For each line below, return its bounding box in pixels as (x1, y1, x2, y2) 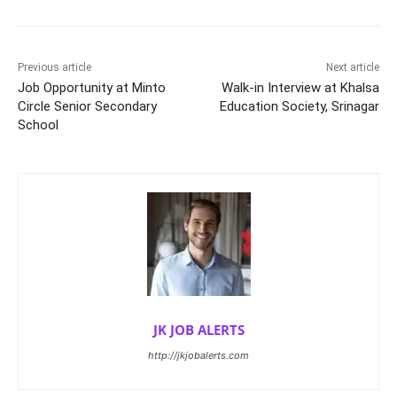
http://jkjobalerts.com (148, 349, 249, 362)
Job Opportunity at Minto (18, 80, 166, 97)
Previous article (18, 61, 91, 74)
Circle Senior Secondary (18, 98, 157, 115)
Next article (325, 61, 379, 74)
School (18, 117, 58, 134)
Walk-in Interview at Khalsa (221, 80, 379, 97)
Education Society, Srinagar (219, 98, 379, 115)
